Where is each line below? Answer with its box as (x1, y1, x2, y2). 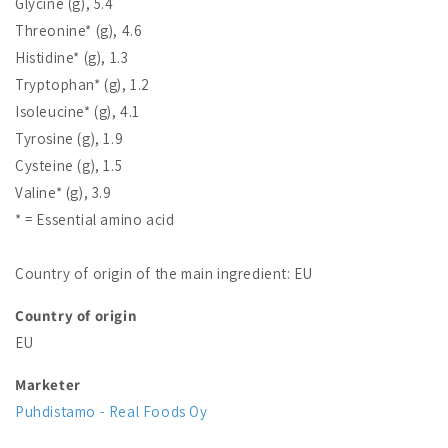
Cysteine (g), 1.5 (15, 155, 123, 175)
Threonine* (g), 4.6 (15, 20, 143, 40)
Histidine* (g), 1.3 (15, 47, 129, 67)
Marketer (15, 374, 81, 394)
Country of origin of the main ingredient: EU (15, 263, 313, 283)
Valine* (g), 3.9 (15, 182, 112, 202)
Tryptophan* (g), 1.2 (15, 74, 150, 94)
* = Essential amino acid (15, 209, 175, 229)
